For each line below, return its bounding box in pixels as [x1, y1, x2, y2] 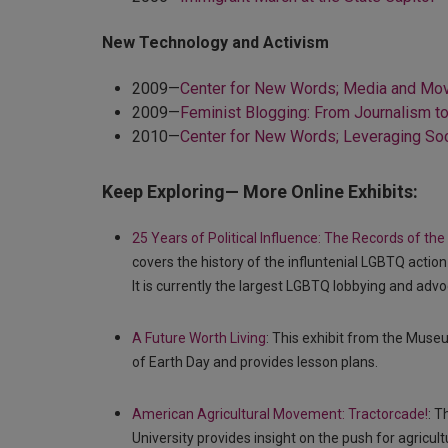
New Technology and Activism [102, 32, 329, 52]
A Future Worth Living [132, 329, 266, 346]
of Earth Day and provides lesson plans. [132, 353, 378, 370]
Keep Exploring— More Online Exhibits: [102, 180, 418, 202]
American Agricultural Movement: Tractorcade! [132, 405, 428, 422]
